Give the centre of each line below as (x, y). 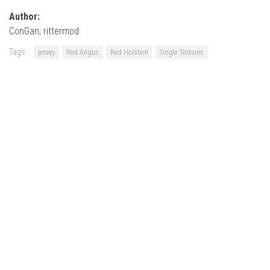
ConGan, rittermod (44, 31)
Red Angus (83, 53)
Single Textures (182, 53)
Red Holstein (129, 53)
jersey (46, 53)
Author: (24, 17)
